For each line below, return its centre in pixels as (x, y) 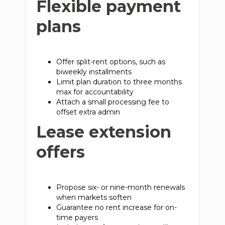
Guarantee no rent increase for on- (117, 207)
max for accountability (97, 92)
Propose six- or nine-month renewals (121, 187)
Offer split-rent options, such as (111, 62)
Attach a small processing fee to (113, 102)
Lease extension (104, 132)
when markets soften (96, 197)
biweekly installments (96, 72)
